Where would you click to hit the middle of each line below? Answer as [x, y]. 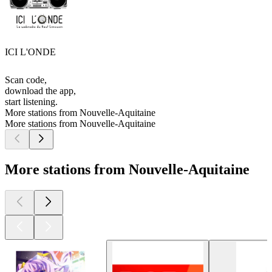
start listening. [31, 102]
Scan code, [26, 80]
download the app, [40, 91]
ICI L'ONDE [30, 52]
